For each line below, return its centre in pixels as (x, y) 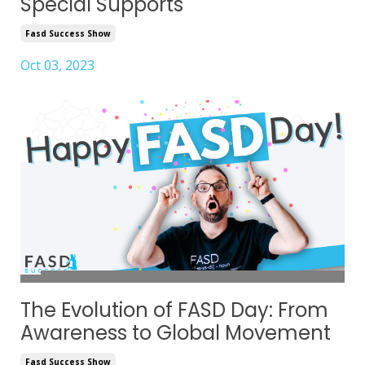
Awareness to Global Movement (176, 332)
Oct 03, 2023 (57, 66)
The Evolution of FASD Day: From (174, 310)
